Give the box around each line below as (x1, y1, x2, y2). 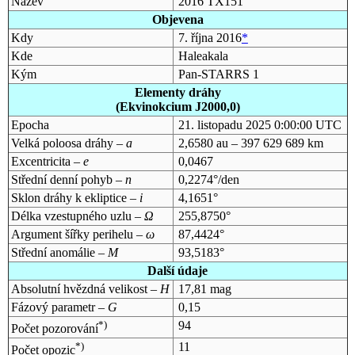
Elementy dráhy (134, 85, 221, 99)
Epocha (10, 117, 49, 132)
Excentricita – (10, 154, 83, 168)
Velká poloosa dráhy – (10, 136, 126, 150)
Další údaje (147, 263, 208, 277)
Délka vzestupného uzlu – (10, 208, 144, 223)
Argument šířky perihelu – (10, 227, 146, 241)
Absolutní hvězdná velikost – (10, 281, 160, 296)
